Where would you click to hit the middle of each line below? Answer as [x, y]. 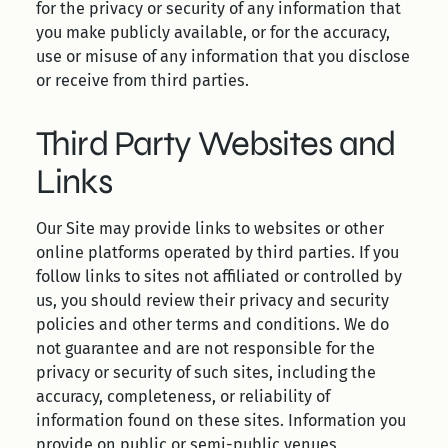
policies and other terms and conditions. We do [212, 324]
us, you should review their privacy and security [212, 300]
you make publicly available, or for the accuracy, [213, 32]
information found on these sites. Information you [221, 420]
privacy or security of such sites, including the [206, 372]
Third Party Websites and [216, 144]
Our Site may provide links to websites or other [210, 228]
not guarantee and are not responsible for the [205, 348]
